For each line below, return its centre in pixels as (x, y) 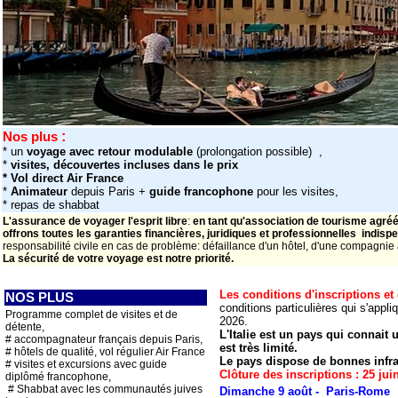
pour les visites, (296, 191)
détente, (25, 327)
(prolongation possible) (254, 151)
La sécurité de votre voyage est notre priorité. (118, 259)
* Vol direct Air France (63, 178)
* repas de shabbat (51, 205)
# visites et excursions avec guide (86, 364)
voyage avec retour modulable (111, 151)
